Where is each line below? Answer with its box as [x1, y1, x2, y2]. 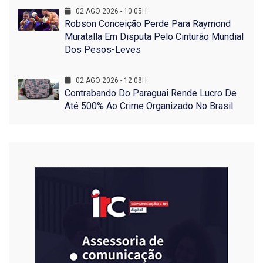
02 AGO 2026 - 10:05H [74, 7, 147, 16]
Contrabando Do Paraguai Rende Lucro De [65, 87, 237, 99]
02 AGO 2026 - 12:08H [74, 76, 147, 85]
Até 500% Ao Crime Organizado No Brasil [65, 100, 233, 112]
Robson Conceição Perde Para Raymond [65, 18, 231, 30]
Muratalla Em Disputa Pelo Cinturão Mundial [65, 31, 244, 43]
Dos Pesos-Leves [65, 44, 141, 56]
